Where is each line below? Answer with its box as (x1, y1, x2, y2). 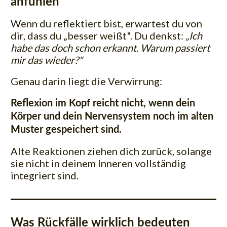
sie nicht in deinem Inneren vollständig (11, 157, 186, 169)
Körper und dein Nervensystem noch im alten (11, 111, 213, 122)
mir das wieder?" (11, 53, 83, 66)
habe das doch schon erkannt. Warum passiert (11, 41, 210, 54)
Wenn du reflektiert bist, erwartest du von (11, 17, 202, 29)
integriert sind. (11, 169, 79, 181)
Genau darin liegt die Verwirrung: (11, 74, 162, 87)
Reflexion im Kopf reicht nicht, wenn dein (11, 98, 195, 108)
